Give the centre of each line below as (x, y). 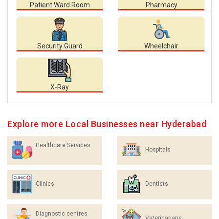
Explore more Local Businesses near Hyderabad (107, 124)
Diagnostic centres (62, 214)
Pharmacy (161, 5)
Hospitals (158, 150)
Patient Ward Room (60, 5)
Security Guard (60, 46)
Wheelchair (161, 46)
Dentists (157, 184)
